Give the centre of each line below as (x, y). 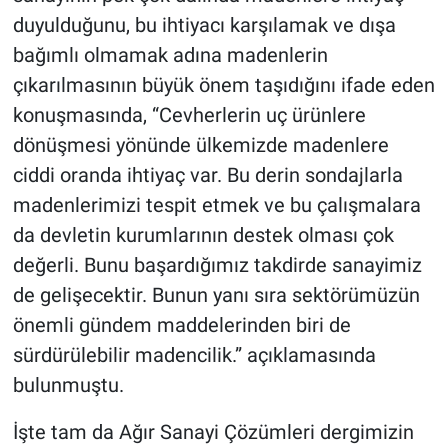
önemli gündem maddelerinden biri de (181, 324)
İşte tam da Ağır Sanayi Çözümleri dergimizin (213, 431)
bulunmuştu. (68, 384)
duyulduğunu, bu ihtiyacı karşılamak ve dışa (204, 24)
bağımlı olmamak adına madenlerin (170, 54)
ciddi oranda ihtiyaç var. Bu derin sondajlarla (207, 174)
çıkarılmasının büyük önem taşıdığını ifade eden (223, 84)
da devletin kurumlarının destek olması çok (203, 234)
